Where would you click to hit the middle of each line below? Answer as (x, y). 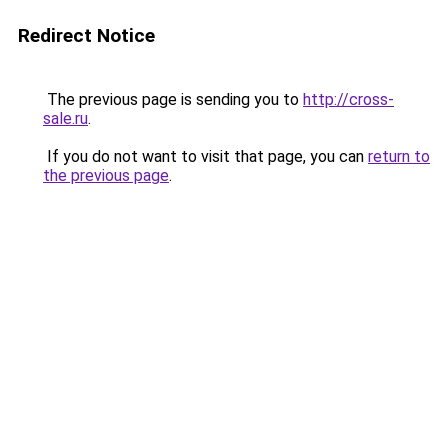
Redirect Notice (86, 35)
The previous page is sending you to (173, 99)
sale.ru (65, 118)
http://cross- (348, 99)
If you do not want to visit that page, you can (205, 156)
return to (399, 156)
